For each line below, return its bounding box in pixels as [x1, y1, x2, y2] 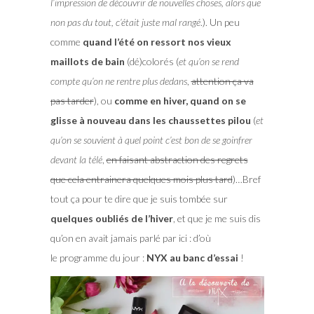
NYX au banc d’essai [146, 252, 238, 264]
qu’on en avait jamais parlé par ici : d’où [50, 232, 211, 245]
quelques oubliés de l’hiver [50, 212, 173, 225]
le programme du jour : [50, 252, 146, 264]
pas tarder [50, 95, 94, 107]
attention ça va [191, 75, 254, 88]
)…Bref [232, 173, 261, 186]
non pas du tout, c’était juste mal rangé [50, 16, 200, 29]
